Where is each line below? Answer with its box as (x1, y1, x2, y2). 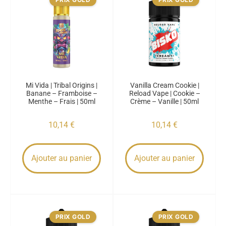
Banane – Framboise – (26, 89, 97, 97)
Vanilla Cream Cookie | (130, 81, 199, 89)
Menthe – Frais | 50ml (28, 97, 95, 105)
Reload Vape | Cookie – (129, 89, 200, 97)
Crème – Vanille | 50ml (130, 97, 199, 105)
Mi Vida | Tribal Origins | (26, 81, 97, 89)
